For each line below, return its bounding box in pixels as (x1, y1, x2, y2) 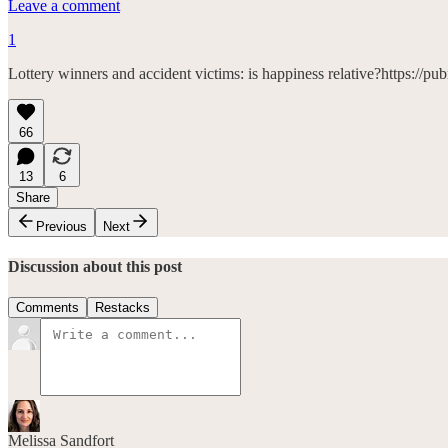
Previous (36, 218, 87, 234)
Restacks (95, 300, 150, 316)
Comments (16, 300, 79, 316)
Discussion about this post (8, 258, 182, 276)
